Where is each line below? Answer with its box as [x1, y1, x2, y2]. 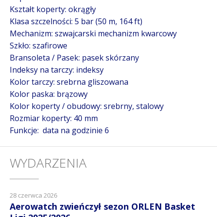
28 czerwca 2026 [10, 191, 57, 200]
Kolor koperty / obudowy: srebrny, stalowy [10, 101, 164, 111]
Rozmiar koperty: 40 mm [10, 113, 98, 124]
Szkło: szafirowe [10, 40, 67, 51]
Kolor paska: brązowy [10, 89, 88, 99]
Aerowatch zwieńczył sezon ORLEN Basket [10, 201, 195, 212]
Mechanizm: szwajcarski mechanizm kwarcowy [10, 28, 177, 39]
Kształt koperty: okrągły [10, 4, 96, 15]
